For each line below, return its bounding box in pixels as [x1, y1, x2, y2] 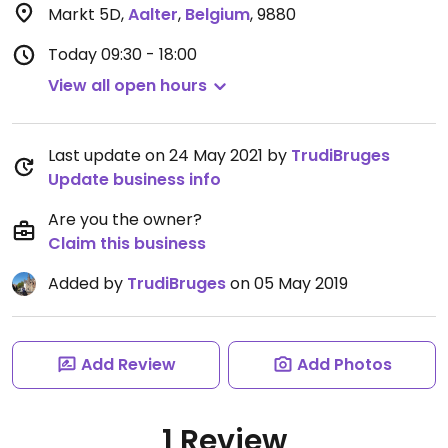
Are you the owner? [48, 208, 202, 231]
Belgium [185, 3, 250, 26]
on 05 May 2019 [226, 272, 348, 295]
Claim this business [48, 232, 206, 255]
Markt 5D [48, 3, 121, 26]
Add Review [80, 353, 176, 376]
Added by [48, 272, 127, 295]
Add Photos [296, 353, 392, 376]
